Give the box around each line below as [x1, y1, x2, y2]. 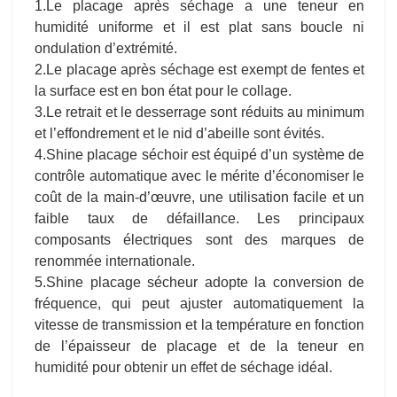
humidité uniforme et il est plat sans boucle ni [35, 19, 364, 35]
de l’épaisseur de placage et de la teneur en [35, 338, 364, 354]
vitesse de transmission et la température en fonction [35, 316, 364, 332]
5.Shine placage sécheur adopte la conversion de [35, 274, 364, 290]
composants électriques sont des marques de [35, 231, 364, 247]
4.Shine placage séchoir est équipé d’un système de [35, 146, 364, 162]
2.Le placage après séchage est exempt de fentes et [35, 61, 364, 77]
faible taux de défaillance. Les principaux [35, 210, 364, 226]
